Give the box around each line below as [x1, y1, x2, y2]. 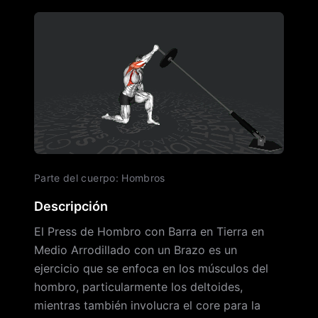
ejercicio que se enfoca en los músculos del [34, 261, 268, 275]
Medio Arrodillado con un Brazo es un [34, 243, 237, 257]
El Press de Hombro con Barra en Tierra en [34, 224, 264, 238]
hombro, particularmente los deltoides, [34, 280, 243, 294]
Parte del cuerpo [34, 172, 116, 184]
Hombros [121, 172, 165, 184]
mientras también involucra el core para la [34, 298, 261, 312]
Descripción [34, 199, 108, 214]
